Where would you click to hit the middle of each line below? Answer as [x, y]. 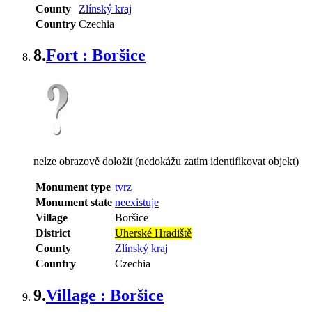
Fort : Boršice [96, 55]
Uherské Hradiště [153, 233]
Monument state [74, 203]
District [53, 233]
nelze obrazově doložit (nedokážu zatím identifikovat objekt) [166, 162]
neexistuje [137, 203]
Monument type [73, 187]
